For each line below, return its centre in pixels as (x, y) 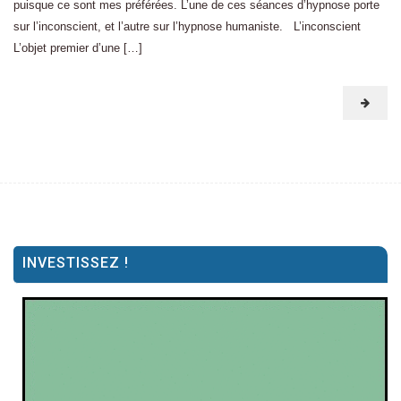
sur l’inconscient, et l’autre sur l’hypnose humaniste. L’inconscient (191, 26)
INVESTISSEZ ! (76, 263)
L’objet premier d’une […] (78, 48)
